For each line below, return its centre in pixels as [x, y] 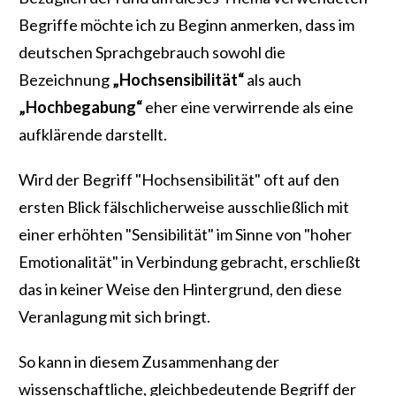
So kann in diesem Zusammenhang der [149, 362]
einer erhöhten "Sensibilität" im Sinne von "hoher [185, 235]
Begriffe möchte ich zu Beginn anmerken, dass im [187, 25]
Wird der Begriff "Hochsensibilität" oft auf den [179, 180]
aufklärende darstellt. [93, 135]
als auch [274, 80]
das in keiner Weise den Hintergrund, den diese [180, 289]
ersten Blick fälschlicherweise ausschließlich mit [184, 207]
